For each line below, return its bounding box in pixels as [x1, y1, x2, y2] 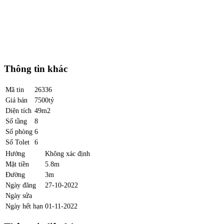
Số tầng [5, 116, 27, 125]
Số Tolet [5, 137, 29, 146]
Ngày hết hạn [5, 201, 43, 210]
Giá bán [5, 95, 27, 104]
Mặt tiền [5, 159, 29, 168]
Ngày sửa [5, 191, 32, 199]
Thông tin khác [4, 63, 67, 74]
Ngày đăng [5, 180, 36, 189]
